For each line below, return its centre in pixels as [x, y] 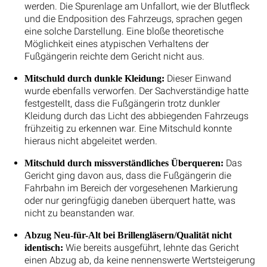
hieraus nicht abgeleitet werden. [91, 141]
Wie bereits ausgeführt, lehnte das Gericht [151, 247]
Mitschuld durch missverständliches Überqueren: [124, 163]
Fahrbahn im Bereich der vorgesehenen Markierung [131, 188]
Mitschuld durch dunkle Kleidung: [94, 78]
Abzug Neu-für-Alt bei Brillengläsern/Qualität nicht [128, 235]
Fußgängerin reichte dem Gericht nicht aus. [114, 56]
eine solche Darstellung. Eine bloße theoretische [124, 31]
